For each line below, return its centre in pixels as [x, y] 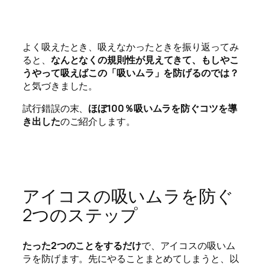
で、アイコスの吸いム [188, 246]
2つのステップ [80, 215]
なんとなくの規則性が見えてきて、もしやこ [145, 59]
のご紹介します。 [98, 122]
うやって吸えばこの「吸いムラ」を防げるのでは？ [131, 72]
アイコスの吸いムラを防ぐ [128, 196]
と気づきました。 [60, 85]
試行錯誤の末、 [56, 109]
